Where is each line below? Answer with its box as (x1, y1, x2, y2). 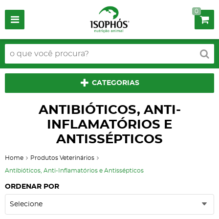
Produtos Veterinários (30, 155, 94, 161)
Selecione (10, 201, 43, 208)
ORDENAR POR (5, 183, 59, 190)
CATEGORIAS (92, 80, 139, 87)
